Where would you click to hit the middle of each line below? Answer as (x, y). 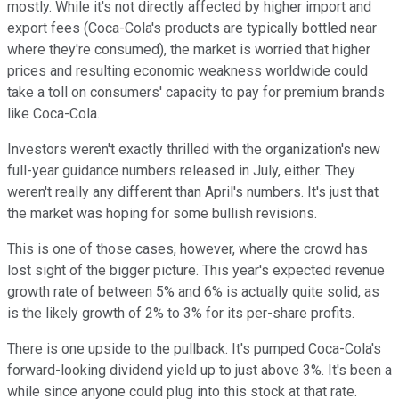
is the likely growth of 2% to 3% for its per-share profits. (181, 313)
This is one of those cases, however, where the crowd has (187, 249)
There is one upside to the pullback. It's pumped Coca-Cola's (194, 349)
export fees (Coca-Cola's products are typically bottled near (192, 28)
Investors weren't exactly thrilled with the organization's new (194, 150)
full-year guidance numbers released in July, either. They (181, 171)
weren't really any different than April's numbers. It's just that (193, 192)
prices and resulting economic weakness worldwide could (187, 71)
